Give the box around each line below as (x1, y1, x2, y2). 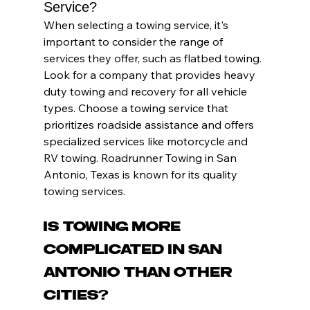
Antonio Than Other (43, 264, 236, 282)
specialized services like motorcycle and (43, 134, 250, 149)
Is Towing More (43, 219, 185, 236)
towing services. (43, 184, 125, 199)
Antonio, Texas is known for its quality (43, 167, 240, 182)
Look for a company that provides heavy (43, 68, 258, 82)
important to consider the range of (43, 35, 226, 49)
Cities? (43, 287, 108, 304)
